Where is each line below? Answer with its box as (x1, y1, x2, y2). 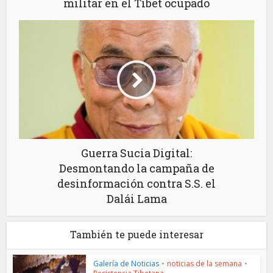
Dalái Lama (106, 191, 167, 207)
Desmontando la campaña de (58, 161, 214, 176)
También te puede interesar (69, 228, 204, 241)
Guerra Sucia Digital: (81, 146, 192, 161)
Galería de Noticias (93, 258, 160, 269)
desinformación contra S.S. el (57, 176, 216, 191)
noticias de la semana (167, 258, 243, 269)
